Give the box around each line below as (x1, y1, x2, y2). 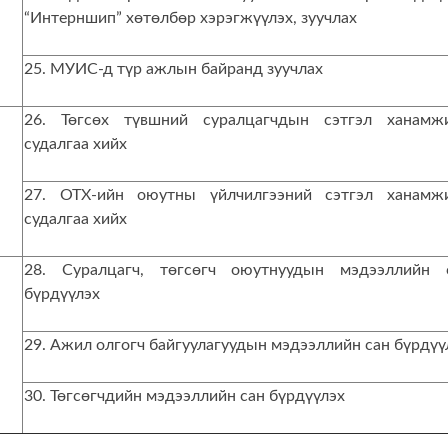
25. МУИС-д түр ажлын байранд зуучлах (24, 61, 323, 77)
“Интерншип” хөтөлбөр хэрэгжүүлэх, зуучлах (24, 10, 357, 26)
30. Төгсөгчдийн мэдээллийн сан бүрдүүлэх (24, 388, 345, 404)
